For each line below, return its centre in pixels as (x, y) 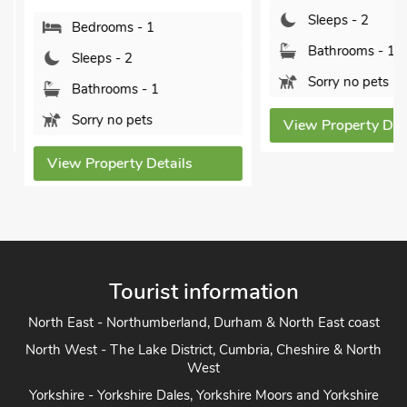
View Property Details (109, 164)
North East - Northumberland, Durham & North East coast (203, 326)
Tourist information (203, 295)
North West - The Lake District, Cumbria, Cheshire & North (203, 353)
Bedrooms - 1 (102, 27)
